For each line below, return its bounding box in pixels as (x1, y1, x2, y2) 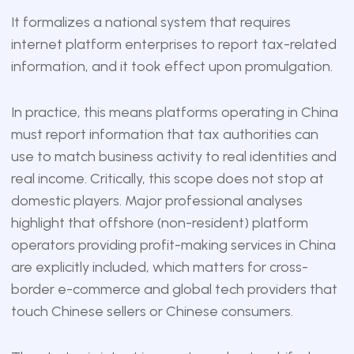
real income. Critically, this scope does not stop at (10, 170, 324, 187)
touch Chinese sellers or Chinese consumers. (10, 303, 293, 320)
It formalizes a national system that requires (10, 13, 291, 31)
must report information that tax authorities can (10, 126, 318, 143)
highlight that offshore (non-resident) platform (10, 214, 308, 232)
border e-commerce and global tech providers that (10, 281, 337, 298)
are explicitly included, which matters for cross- (10, 258, 308, 276)
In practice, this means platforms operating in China (10, 104, 338, 121)
